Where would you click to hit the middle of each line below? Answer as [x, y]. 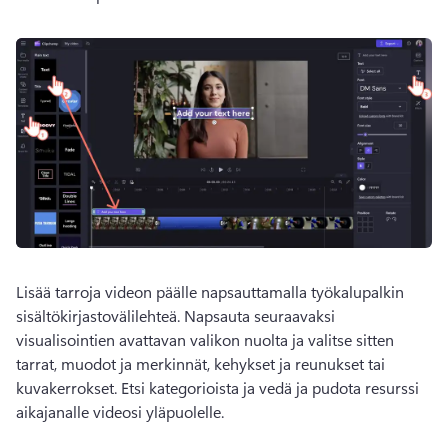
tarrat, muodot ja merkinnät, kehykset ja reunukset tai [200, 364]
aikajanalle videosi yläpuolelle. [120, 412]
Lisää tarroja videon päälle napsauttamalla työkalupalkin [210, 292]
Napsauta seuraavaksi [259, 316]
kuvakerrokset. [68, 388]
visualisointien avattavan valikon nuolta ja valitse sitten [205, 340]
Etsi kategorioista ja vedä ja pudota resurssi [270, 388]
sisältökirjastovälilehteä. [100, 316]
